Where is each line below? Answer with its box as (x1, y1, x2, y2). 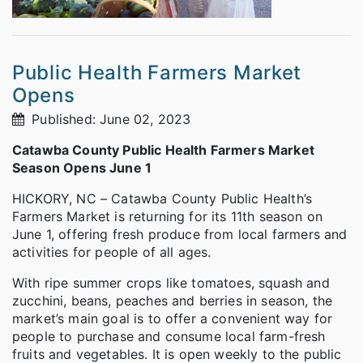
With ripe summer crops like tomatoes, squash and (12, 274, 330, 291)
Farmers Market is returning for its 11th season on (12, 207, 323, 224)
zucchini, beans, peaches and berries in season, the (12, 292, 333, 309)
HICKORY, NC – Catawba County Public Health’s (12, 190, 313, 207)
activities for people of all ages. (12, 243, 211, 260)
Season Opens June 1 (12, 159, 152, 176)
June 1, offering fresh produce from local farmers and (12, 225, 348, 242)
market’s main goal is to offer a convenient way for (12, 310, 333, 327)
